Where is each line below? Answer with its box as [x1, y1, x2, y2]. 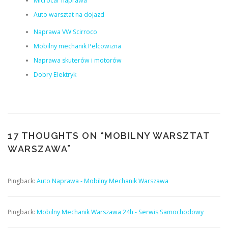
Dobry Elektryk [33, 70, 76, 79]
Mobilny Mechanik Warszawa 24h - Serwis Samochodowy [37, 207, 204, 216]
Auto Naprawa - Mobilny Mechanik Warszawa [37, 176, 168, 185]
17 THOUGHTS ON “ [8, 130, 104, 141]
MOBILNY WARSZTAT [104, 130, 210, 141]
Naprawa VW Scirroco [33, 27, 97, 36]
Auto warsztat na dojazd [33, 10, 104, 19]
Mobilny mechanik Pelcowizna [33, 41, 121, 50]
